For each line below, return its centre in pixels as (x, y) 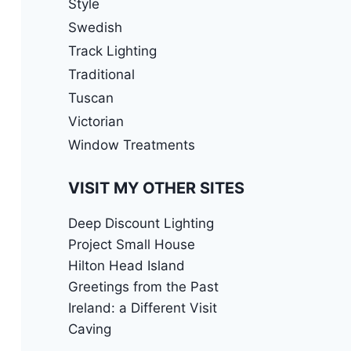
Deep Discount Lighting (141, 224)
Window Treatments (131, 145)
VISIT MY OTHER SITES (156, 188)
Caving (89, 329)
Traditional (101, 74)
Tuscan (90, 98)
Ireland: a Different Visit (142, 308)
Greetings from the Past (143, 287)
